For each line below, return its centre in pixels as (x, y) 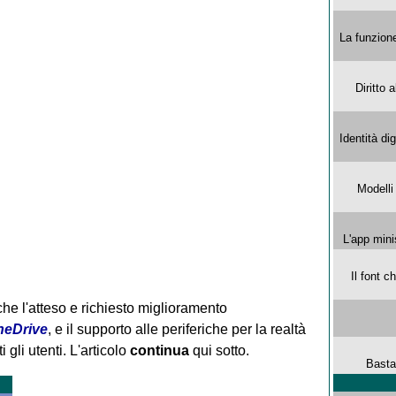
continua (159, 350)
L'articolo (99, 350)
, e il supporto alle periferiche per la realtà (176, 329)
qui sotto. (219, 350)
